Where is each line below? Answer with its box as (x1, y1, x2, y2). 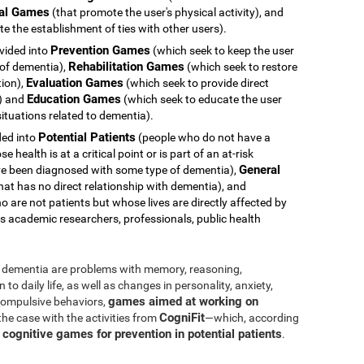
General (239, 162, 280, 177)
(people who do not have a (136, 130, 271, 144)
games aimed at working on (108, 293, 258, 309)
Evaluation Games (26, 75, 123, 90)
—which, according (205, 310, 299, 324)
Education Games (27, 91, 121, 106)
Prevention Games (50, 42, 150, 58)
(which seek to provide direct (123, 76, 269, 89)
